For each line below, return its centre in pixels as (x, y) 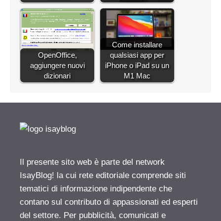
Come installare (137, 45)
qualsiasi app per (137, 55)
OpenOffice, (57, 55)
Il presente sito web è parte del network (92, 162)
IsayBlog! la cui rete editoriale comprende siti (103, 176)
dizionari (57, 76)
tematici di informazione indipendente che (96, 189)
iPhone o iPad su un (137, 66)
